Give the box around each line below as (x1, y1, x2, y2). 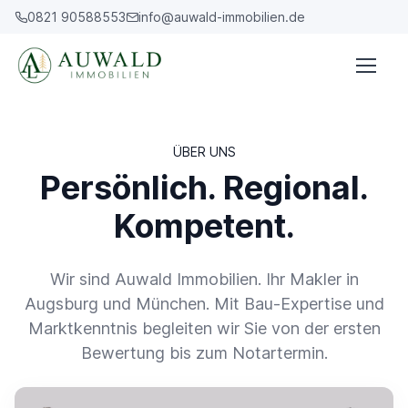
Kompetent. (113, 206, 295, 246)
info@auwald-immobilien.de (138, 9, 305, 25)
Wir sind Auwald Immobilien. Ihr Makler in (49, 270, 359, 289)
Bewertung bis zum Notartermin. (80, 343, 328, 362)
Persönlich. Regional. (39, 168, 369, 208)
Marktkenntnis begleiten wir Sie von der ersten (27, 319, 381, 338)
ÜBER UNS (172, 144, 236, 159)
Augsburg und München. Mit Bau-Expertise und (24, 294, 384, 313)
